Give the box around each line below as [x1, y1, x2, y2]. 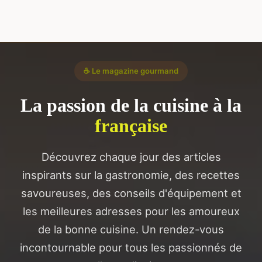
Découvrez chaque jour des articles [41, 150, 221, 163]
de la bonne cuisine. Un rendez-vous [38, 222, 224, 236]
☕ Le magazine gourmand [84, 66, 178, 76]
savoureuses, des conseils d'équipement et [20, 186, 242, 199]
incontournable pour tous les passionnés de [20, 240, 242, 254]
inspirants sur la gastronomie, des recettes [22, 168, 240, 181]
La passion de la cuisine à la [20, 94, 242, 116]
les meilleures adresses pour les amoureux [22, 204, 240, 218]
